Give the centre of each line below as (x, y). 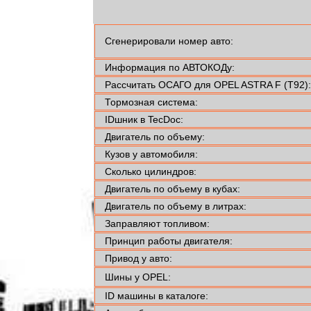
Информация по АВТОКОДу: (169, 68)
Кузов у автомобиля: (151, 154)
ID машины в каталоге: (156, 296)
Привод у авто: (138, 259)
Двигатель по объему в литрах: (175, 207)
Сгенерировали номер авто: (169, 41)
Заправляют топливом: (157, 224)
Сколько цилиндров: (150, 172)
